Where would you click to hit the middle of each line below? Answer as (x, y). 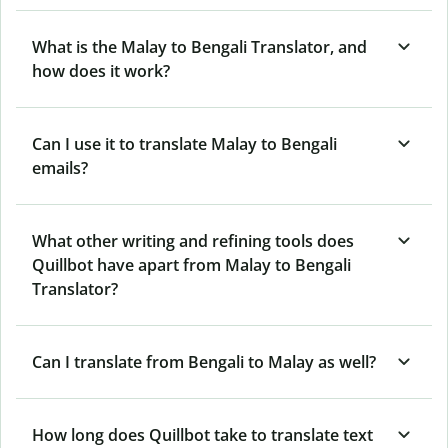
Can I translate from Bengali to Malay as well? (204, 361)
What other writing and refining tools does (193, 240)
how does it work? (101, 70)
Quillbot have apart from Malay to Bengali (191, 264)
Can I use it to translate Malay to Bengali (184, 143)
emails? (60, 167)
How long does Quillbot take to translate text (202, 434)
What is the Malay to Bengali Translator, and (199, 46)
